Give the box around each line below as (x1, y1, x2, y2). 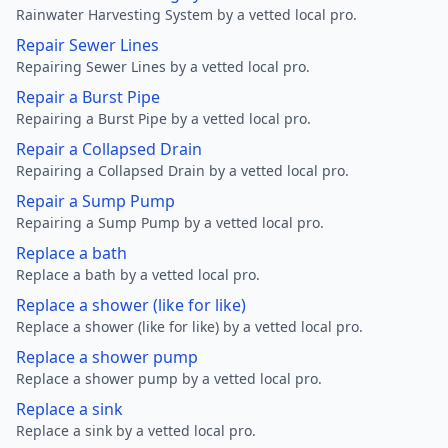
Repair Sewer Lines (16, 34, 159, 56)
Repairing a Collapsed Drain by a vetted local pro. (16, 161, 349, 180)
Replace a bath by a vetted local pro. (16, 265, 260, 284)
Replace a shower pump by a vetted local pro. (16, 369, 322, 388)
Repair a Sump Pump (16, 190, 175, 212)
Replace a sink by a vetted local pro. (16, 421, 256, 440)
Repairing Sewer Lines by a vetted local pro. (16, 57, 310, 76)
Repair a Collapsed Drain (16, 138, 202, 160)
